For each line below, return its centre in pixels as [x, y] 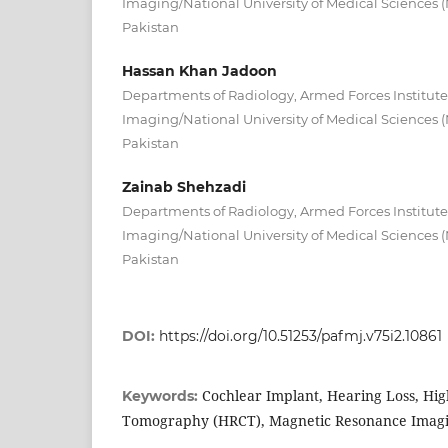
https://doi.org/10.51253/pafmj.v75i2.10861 [300, 335]
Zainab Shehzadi [184, 186]
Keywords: [162, 395]
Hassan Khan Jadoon [199, 70]
